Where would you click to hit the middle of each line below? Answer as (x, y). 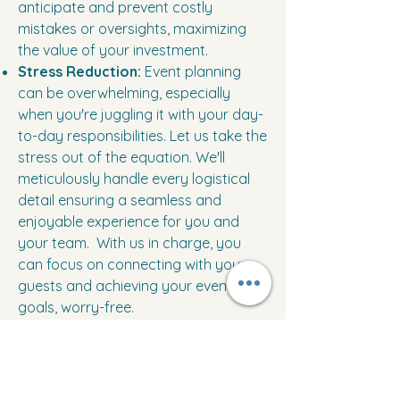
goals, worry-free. (76, 308)
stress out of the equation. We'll (121, 158)
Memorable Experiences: (104, 329)
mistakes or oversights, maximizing (132, 29)
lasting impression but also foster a (133, 372)
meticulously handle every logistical (134, 179)
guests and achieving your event (125, 286)
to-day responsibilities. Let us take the (142, 136)
